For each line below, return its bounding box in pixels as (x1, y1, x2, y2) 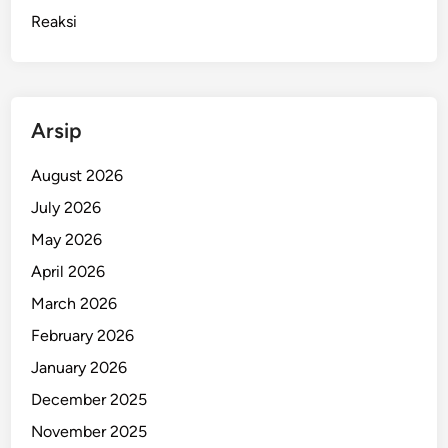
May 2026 (31, 229, 103, 249)
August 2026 (31, 165, 124, 185)
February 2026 (31, 325, 135, 345)
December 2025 (31, 389, 148, 409)
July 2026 (31, 197, 102, 217)
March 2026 (31, 293, 118, 313)
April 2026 (31, 261, 106, 281)
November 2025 (31, 421, 148, 441)
